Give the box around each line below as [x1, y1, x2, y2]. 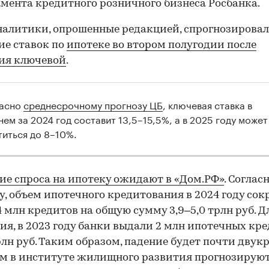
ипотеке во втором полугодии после [67, 39, 256, 51]
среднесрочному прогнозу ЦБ [23, 96, 163, 112]
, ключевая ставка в [163, 96, 252, 112]
